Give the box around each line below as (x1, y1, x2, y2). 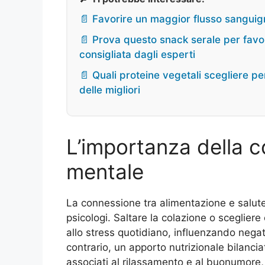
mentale (66, 159, 144, 185)
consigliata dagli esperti (79, 49, 195, 61)
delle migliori (79, 84, 140, 96)
